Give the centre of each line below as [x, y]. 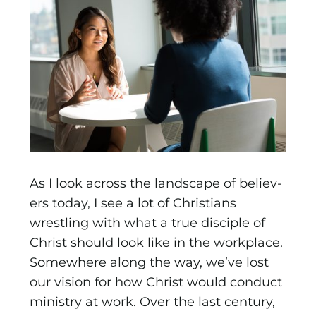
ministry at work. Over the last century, [153, 302]
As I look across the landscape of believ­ [156, 184]
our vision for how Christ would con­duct [156, 282]
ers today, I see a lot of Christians [133, 203]
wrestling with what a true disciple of [148, 223]
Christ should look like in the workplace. [157, 243]
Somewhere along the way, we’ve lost [150, 263]
